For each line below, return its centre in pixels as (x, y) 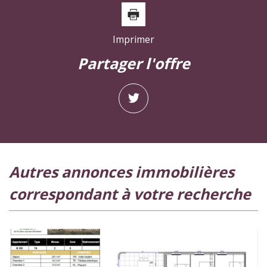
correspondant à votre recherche (130, 193)
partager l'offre (138, 63)
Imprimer (133, 39)
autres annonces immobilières (14, 171)
